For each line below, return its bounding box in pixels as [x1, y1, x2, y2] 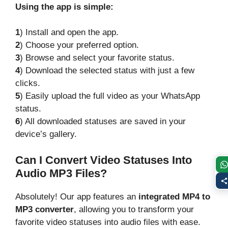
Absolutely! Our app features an [15, 191, 138, 202]
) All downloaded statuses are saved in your [20, 117, 186, 126]
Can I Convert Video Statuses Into [15, 153, 192, 166]
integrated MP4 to [138, 191, 210, 202]
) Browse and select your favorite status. [20, 53, 175, 63]
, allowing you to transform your [74, 204, 194, 214]
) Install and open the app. [20, 27, 119, 37]
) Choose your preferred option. [20, 40, 139, 50]
